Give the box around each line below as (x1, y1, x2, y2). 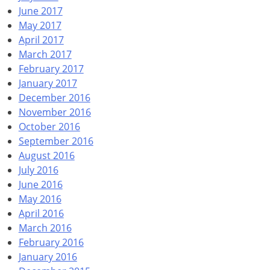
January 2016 (18, 250, 77, 263)
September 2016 (18, 134, 93, 148)
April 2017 (18, 33, 64, 46)
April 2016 (18, 206, 64, 220)
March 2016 (18, 221, 72, 234)
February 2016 (18, 235, 84, 249)
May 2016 (18, 192, 61, 206)
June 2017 (18, 4, 63, 17)
